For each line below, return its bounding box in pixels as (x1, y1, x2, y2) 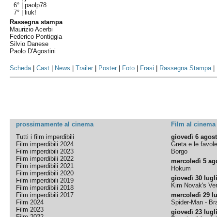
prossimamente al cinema (16, 121, 94, 128)
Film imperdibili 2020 (16, 170, 74, 177)
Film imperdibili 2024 (16, 140, 74, 148)
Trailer (76, 64, 93, 72)
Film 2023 (16, 206, 44, 213)
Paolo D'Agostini (10, 47, 56, 55)
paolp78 (25, 1, 47, 9)
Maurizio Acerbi (10, 26, 53, 33)
